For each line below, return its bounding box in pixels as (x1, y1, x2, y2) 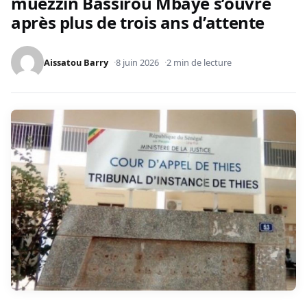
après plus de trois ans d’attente (11, 11, 265, 34)
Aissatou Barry (44, 56, 108, 69)
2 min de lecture (167, 56, 232, 69)
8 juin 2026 (116, 56, 159, 69)
